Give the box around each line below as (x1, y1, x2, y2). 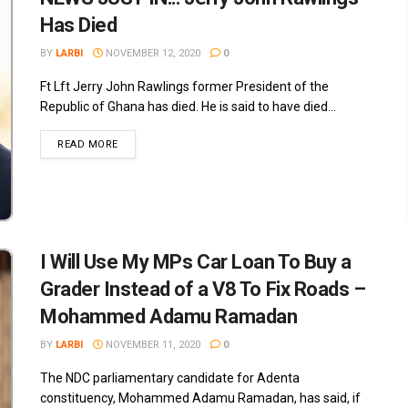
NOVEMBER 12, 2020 (103, 47, 200, 60)
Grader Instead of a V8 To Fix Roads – (40, 277, 366, 301)
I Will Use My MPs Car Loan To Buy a (40, 250, 352, 273)
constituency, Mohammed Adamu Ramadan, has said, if (40, 390, 361, 405)
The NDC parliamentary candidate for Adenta (40, 370, 300, 385)
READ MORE (57, 138, 118, 151)
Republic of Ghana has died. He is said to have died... (40, 99, 336, 115)
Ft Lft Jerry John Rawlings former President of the (40, 79, 329, 95)
